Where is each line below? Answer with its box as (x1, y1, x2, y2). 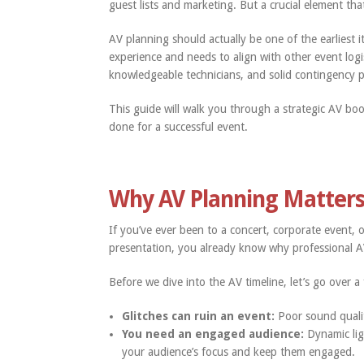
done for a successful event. (109, 120, 249, 134)
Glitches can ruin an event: (122, 310, 279, 323)
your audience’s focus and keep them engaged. (122, 345, 356, 359)
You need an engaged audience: (122, 327, 308, 341)
